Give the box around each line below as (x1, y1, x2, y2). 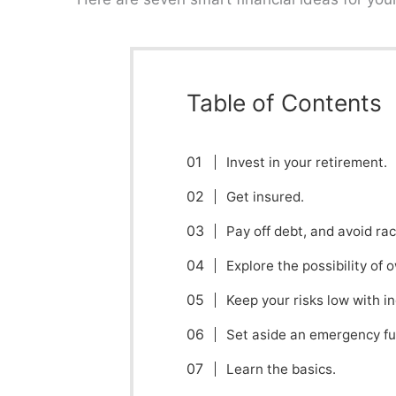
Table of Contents (186, 88, 382, 117)
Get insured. (226, 187, 305, 205)
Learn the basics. (226, 360, 337, 377)
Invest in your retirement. (226, 153, 388, 171)
